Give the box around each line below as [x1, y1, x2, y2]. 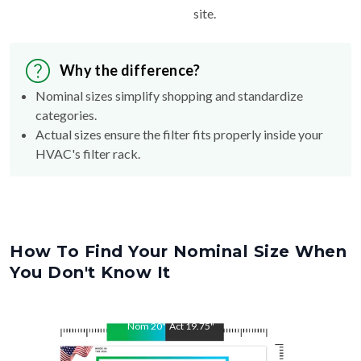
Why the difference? [60, 61, 201, 80]
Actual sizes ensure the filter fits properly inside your [35, 126, 323, 142]
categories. [35, 106, 97, 122]
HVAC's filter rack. [35, 145, 140, 161]
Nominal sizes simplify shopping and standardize [35, 87, 303, 103]
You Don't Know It [10, 262, 171, 282]
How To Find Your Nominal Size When [10, 241, 346, 261]
